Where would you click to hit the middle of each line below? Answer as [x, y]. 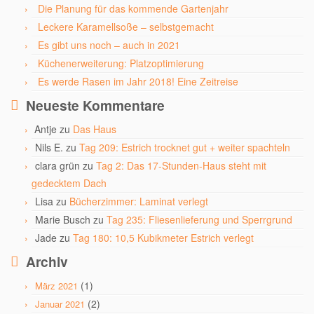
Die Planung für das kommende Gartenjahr [133, 8]
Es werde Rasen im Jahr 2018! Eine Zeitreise [138, 81]
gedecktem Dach [69, 183]
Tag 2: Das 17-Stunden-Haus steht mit [181, 165]
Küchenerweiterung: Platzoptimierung [121, 63]
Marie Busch [63, 219]
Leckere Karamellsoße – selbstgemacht [126, 27]
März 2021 [56, 286]
